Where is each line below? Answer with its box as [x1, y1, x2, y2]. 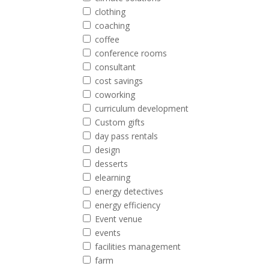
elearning [95, 172, 131, 183]
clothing [95, 6, 126, 17]
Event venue [95, 213, 143, 225]
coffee [95, 34, 120, 45]
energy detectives [95, 186, 164, 197]
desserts [95, 158, 128, 169]
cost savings [95, 75, 144, 86]
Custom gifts [95, 116, 145, 128]
